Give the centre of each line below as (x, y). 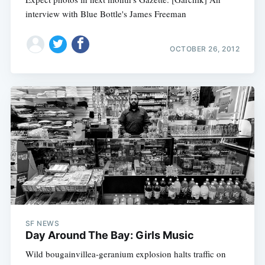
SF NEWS (42, 224)
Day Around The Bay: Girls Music (109, 235)
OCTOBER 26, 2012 (205, 49)
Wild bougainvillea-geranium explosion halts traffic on (125, 254)
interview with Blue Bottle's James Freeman (106, 14)
